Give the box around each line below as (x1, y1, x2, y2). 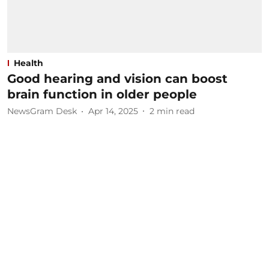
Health (14, 57, 43, 68)
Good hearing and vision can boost (7, 71, 228, 86)
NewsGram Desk (7, 106, 77, 116)
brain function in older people (7, 86, 197, 101)
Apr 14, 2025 (88, 106, 138, 116)
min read (157, 106, 195, 116)
